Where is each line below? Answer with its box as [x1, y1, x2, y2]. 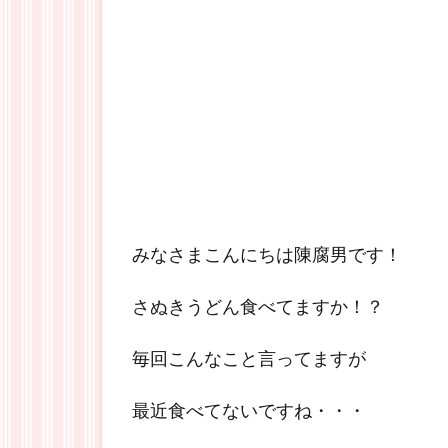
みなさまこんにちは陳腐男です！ [132, 243, 402, 265]
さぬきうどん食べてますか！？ [132, 295, 384, 317]
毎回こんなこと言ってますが [132, 347, 366, 369]
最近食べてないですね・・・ [132, 399, 366, 421]
